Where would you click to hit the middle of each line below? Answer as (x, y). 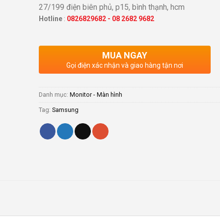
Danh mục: (54, 94)
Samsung (65, 110)
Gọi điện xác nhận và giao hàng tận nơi (125, 65)
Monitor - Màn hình (96, 94)
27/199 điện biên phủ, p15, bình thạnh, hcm (112, 7)
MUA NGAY (125, 55)
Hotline (51, 19)
